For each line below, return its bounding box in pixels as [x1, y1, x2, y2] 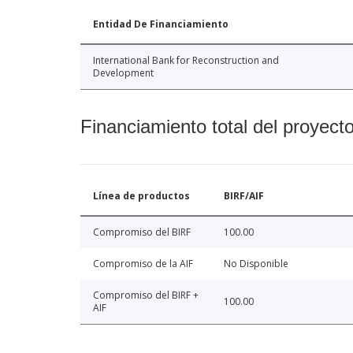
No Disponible [224, 256, 288, 270]
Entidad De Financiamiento [93, 17, 229, 31]
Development [93, 65, 154, 80]
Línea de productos [93, 188, 190, 203]
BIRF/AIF [224, 188, 264, 203]
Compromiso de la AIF [93, 256, 193, 270]
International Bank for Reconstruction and [93, 53, 279, 67]
